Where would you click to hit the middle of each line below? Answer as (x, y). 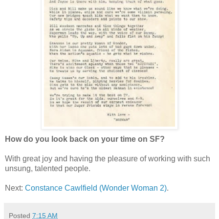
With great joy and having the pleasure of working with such (108, 158)
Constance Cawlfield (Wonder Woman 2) (96, 188)
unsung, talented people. (48, 168)
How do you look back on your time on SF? (85, 139)
